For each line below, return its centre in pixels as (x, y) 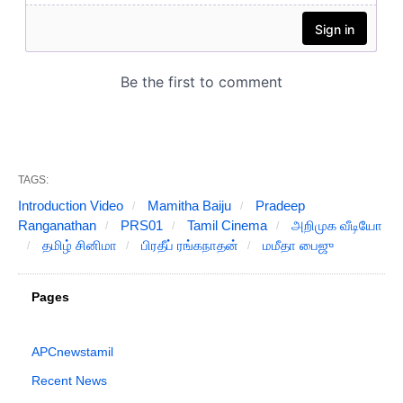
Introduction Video (71, 206)
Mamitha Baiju (188, 206)
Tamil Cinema (225, 226)
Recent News (69, 381)
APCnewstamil (72, 352)
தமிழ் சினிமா (78, 246)
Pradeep (278, 206)
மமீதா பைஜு (296, 246)
